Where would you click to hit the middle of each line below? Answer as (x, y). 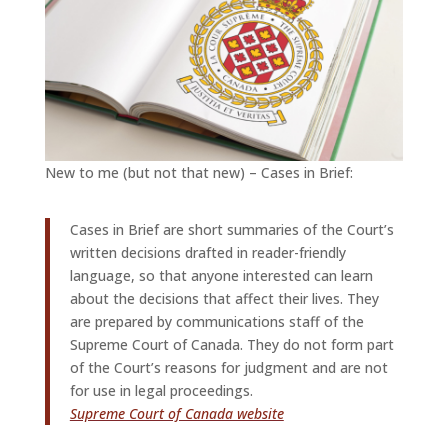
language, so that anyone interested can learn (221, 276)
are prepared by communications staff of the (216, 322)
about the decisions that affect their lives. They (224, 299)
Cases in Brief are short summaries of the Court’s (231, 230)
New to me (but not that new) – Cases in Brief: (198, 173)
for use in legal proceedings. (161, 391)
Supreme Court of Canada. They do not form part (231, 345)
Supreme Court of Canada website (176, 414)
